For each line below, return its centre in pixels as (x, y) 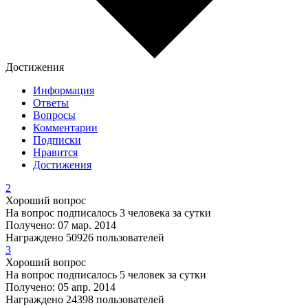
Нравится (55, 153)
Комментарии (65, 128)
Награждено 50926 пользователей (85, 238)
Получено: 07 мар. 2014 (61, 225)
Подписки (57, 140)
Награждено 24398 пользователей (85, 300)
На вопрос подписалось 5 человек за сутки (106, 275)
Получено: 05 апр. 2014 (60, 287)
